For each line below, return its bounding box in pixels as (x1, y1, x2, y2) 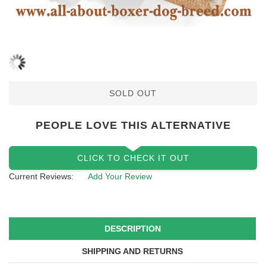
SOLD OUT (109, 88, 157, 98)
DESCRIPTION (104, 224, 161, 234)
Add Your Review (88, 171, 152, 181)
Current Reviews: (9, 171, 74, 181)
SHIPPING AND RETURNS (82, 246, 183, 256)
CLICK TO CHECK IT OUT (77, 153, 189, 163)
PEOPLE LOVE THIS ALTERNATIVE (35, 119, 231, 131)
